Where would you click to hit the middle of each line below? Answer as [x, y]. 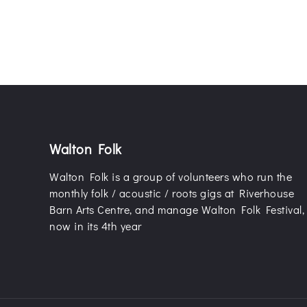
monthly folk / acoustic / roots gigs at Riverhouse [172, 193]
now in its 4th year [96, 226]
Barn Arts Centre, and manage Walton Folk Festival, [177, 209]
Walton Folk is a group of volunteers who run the [171, 176]
